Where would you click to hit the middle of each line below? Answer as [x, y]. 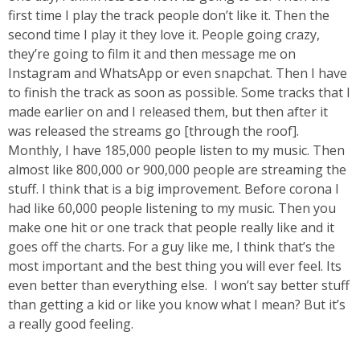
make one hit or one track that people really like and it [171, 228]
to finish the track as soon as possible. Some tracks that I [179, 93]
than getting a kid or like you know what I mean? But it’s [177, 305]
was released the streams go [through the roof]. [153, 131]
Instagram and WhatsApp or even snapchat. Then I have [178, 74]
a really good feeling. [71, 324]
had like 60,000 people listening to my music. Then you [172, 209]
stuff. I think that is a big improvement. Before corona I [174, 189]
